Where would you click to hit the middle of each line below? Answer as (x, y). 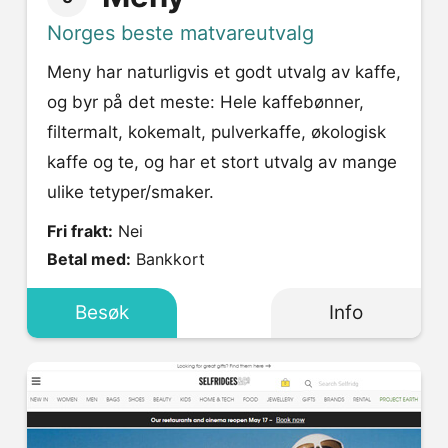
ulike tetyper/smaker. (130, 192)
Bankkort (170, 259)
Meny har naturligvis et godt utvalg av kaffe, (224, 72)
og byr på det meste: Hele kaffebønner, (205, 102)
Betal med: (89, 259)
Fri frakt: (80, 231)
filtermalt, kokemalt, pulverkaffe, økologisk (216, 132)
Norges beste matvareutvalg (180, 33)
